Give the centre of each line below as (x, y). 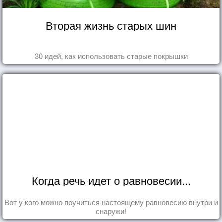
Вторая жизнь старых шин (111, 25)
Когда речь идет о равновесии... (111, 180)
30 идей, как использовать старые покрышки (111, 55)
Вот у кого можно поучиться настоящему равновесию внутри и (111, 202)
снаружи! (111, 211)
